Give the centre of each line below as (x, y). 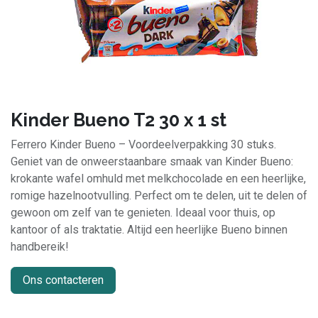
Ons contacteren (63, 280)
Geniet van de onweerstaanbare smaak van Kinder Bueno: (152, 161)
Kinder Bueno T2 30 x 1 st (119, 120)
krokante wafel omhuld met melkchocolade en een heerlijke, (158, 179)
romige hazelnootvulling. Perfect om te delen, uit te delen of (159, 196)
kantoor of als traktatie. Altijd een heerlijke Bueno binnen (149, 230)
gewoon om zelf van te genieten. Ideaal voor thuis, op (143, 213)
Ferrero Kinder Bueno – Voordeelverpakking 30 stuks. (143, 144)
